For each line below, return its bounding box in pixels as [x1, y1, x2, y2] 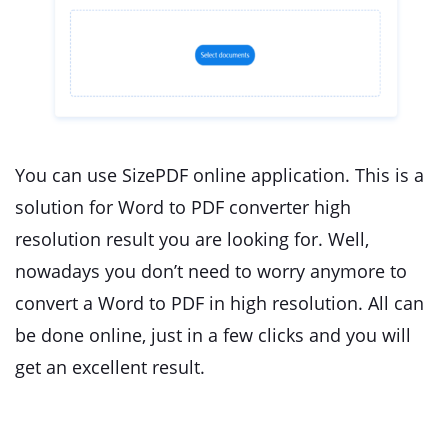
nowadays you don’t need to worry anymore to [15, 259, 407, 283]
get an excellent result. [15, 355, 205, 379]
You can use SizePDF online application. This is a [15, 163, 424, 187]
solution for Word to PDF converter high [15, 195, 351, 219]
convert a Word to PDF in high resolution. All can [15, 291, 424, 315]
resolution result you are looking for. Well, [15, 227, 369, 251]
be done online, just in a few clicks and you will [15, 323, 411, 347]
